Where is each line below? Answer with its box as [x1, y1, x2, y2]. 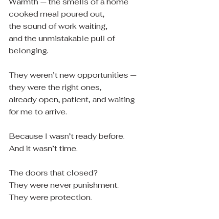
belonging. [9, 45, 48, 56]
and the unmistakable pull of [9, 33, 117, 44]
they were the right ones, [9, 82, 102, 92]
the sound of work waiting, [9, 21, 108, 31]
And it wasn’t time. [9, 143, 78, 153]
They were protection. [9, 192, 92, 202]
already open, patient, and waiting [9, 94, 137, 105]
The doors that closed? [9, 168, 98, 178]
